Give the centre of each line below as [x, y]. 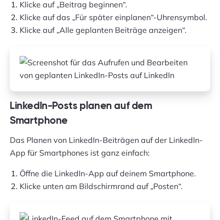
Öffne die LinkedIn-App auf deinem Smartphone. [108, 173]
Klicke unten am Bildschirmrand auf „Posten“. [101, 186]
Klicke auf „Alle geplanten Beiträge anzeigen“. [103, 30]
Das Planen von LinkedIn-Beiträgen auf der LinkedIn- [106, 140]
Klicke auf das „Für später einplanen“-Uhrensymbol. [113, 17]
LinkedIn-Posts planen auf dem [81, 106]
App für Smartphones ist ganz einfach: [80, 153]
